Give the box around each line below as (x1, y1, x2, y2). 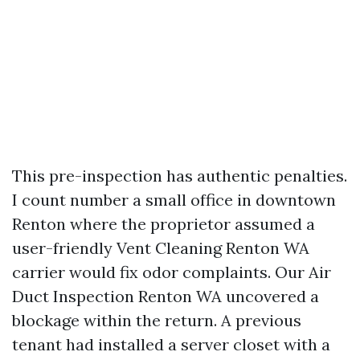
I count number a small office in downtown (12, 190, 336, 210)
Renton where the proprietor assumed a (12, 214, 315, 234)
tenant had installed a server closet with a (12, 334, 330, 354)
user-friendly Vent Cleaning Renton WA (12, 238, 309, 258)
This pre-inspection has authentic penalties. (12, 166, 347, 186)
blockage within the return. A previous (12, 310, 301, 330)
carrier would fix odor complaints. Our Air (12, 262, 331, 282)
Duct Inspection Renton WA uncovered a (12, 286, 319, 306)
